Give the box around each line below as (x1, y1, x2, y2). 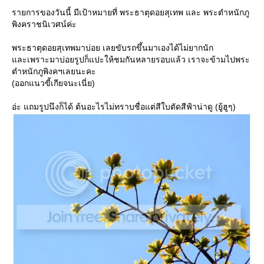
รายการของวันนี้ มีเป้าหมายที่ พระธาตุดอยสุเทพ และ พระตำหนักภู (12, 8, 249, 17)
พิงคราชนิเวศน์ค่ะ (12, 19, 77, 29)
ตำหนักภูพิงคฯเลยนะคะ (12, 67, 96, 76)
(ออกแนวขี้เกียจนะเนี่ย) (12, 78, 95, 88)
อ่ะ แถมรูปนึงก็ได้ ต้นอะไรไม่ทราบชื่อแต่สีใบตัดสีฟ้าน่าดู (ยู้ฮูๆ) (12, 102, 236, 111)
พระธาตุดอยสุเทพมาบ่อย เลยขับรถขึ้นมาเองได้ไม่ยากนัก (12, 43, 213, 52)
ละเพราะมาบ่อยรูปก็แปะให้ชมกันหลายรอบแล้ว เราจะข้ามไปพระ (12, 55, 250, 64)
